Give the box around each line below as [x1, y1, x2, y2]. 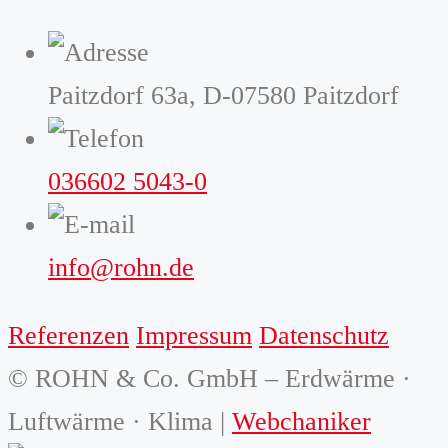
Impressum [136, 321, 252, 351]
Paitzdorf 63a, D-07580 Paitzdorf [48, 80, 399, 110]
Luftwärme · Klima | [8, 407, 232, 437]
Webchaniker [232, 407, 371, 437]
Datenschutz [259, 321, 389, 351]
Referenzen [8, 321, 129, 351]
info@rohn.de [48, 252, 194, 282]
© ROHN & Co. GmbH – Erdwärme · [8, 364, 411, 394]
